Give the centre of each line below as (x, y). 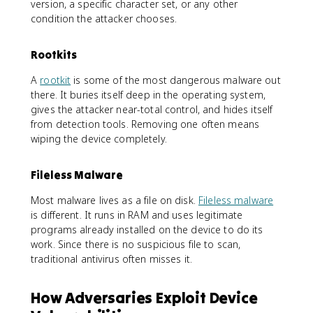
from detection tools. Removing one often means (145, 124)
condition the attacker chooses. (104, 18)
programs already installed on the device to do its (147, 229)
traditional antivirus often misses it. (111, 259)
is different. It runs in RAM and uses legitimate (137, 214)
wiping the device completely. (99, 138)
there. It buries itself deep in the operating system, (148, 94)
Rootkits (54, 54)
